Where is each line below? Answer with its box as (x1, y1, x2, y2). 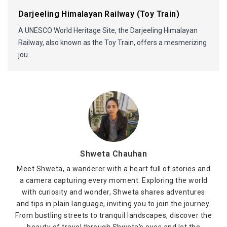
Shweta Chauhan (80, 149, 147, 159)
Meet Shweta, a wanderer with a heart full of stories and (17, 165, 210, 173)
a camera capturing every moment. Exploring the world (19, 176, 208, 184)
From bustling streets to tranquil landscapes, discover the (15, 211, 212, 219)
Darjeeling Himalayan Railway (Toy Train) (18, 9, 179, 19)
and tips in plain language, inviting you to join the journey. (16, 200, 211, 208)
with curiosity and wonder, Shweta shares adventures (22, 188, 205, 196)
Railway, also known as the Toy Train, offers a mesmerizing (18, 39, 207, 47)
